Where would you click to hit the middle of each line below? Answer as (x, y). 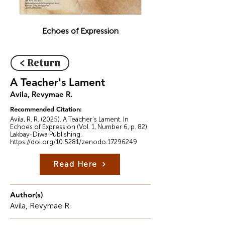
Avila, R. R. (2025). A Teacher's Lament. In (69, 119)
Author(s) (26, 195)
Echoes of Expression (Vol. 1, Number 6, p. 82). (79, 127)
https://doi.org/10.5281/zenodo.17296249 (74, 142)
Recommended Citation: (46, 109)
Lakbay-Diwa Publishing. (46, 134)
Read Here (75, 164)
